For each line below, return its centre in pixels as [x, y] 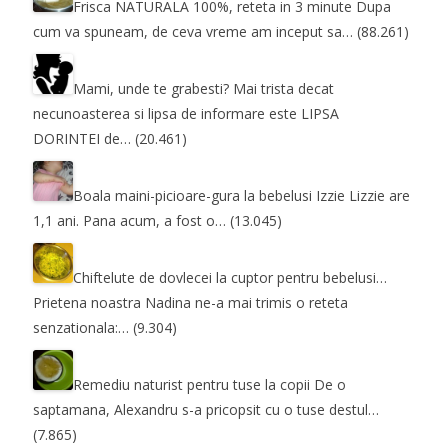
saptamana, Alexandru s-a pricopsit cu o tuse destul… [206, 409]
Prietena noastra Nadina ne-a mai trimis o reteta [190, 302]
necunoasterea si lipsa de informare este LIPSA [186, 113]
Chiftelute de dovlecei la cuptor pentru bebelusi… [230, 277]
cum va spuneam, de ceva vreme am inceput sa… [193, 31]
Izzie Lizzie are [361, 195]
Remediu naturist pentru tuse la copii [191, 384]
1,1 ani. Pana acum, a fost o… [129, 220]
